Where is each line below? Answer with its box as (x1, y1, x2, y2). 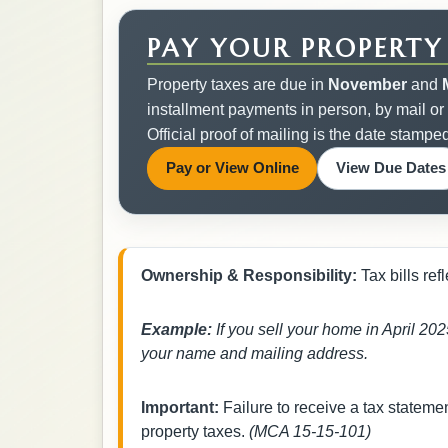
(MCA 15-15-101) (249, 423, 372, 441)
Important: (141, 399, 220, 417)
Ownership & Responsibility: (141, 266, 362, 284)
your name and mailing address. (141, 344, 369, 362)
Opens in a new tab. (297, 158, 436, 176)
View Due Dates (335, 159, 446, 177)
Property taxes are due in (147, 76, 328, 94)
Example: (141, 320, 213, 338)
